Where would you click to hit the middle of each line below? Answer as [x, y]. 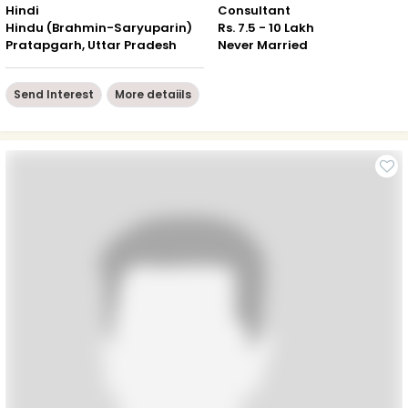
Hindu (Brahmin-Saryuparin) [99, 27]
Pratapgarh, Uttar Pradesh [91, 45]
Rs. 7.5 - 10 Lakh [266, 27]
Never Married [263, 45]
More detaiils [153, 94]
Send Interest [54, 94]
